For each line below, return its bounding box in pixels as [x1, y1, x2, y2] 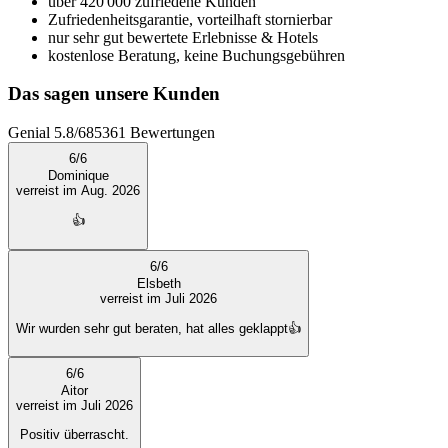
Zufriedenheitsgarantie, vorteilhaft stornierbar [48, 10, 332, 28]
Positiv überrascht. [20, 426, 129, 442]
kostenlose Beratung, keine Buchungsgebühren [48, 46, 345, 64]
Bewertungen [126, 124, 215, 142]
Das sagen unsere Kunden [8, 83, 220, 105]
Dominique [47, 168, 109, 184]
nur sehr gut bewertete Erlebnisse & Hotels [48, 28, 318, 46]
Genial [8, 124, 50, 142]
